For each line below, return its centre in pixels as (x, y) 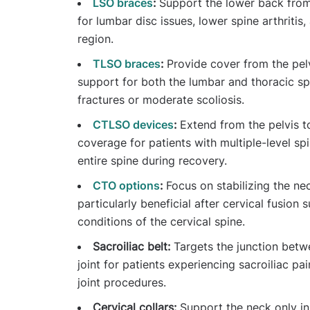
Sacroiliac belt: (131, 246)
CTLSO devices (133, 124)
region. (95, 38)
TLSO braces (127, 63)
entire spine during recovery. (152, 160)
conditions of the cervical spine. (161, 221)
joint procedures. (122, 282)
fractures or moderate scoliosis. (161, 99)
